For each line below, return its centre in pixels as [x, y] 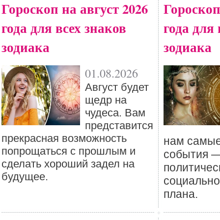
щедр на [106, 100]
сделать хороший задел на [68, 164]
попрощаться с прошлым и [69, 151]
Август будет [117, 87]
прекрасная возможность [64, 138]
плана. [181, 194]
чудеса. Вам [115, 113]
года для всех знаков [64, 28]
